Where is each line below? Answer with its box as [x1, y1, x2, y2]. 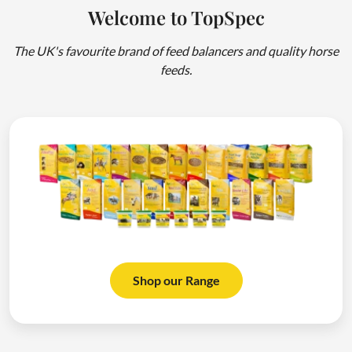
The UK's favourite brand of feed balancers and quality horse [13, 43, 339, 58]
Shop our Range [132, 272, 220, 288]
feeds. [160, 62, 192, 77]
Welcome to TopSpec [87, 5, 265, 30]
